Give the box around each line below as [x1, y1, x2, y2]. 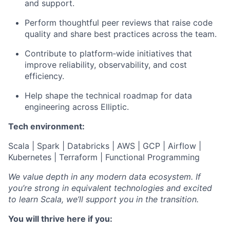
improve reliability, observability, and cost [25, 59, 187, 70]
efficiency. [25, 70, 64, 81]
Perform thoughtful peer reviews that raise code [25, 17, 213, 28]
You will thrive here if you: [8, 213, 112, 224]
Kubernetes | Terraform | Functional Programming [8, 151, 200, 162]
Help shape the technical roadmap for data [25, 90, 192, 101]
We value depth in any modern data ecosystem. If [8, 171, 201, 182]
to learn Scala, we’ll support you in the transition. [8, 194, 199, 204]
